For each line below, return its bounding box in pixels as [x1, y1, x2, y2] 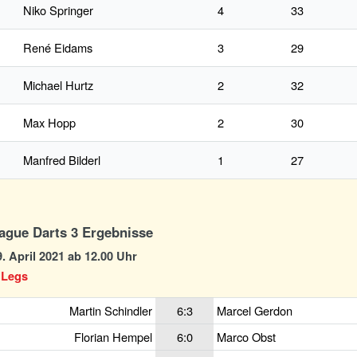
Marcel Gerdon [217, 302, 293, 320]
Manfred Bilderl [23, 151, 100, 169]
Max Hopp [23, 114, 76, 131]
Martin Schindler [69, 302, 152, 320]
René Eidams [23, 39, 92, 57]
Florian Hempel [73, 328, 152, 346]
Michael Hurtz [23, 76, 93, 94]
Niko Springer [23, 2, 93, 19]
